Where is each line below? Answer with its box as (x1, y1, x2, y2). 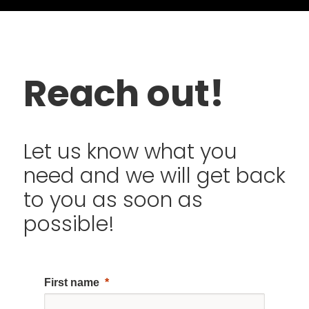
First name (43, 276, 99, 288)
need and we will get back (23, 161, 286, 190)
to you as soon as (23, 185, 203, 214)
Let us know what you (23, 137, 237, 166)
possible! (23, 209, 114, 238)
